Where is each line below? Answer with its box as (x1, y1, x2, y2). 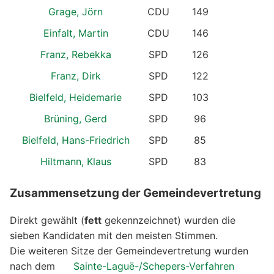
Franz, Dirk (50, 69, 101, 82)
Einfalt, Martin (43, 26, 108, 39)
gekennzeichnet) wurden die (102, 214, 235, 227)
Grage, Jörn (48, 5, 103, 18)
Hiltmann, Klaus (40, 155, 111, 168)
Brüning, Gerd (44, 112, 107, 125)
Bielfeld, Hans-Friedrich (21, 133, 130, 146)
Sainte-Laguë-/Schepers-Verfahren (73, 260, 234, 273)
